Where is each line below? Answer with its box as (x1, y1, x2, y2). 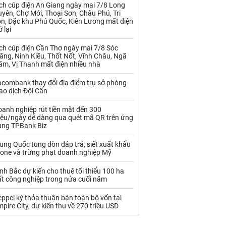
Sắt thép (79, 19, 102, 27)
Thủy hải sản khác (7, 84, 59, 92)
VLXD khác (7, 131, 38, 139)
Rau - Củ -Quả (7, 19, 46, 27)
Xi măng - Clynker (7, 149, 58, 157)
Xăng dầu (79, 131, 105, 139)
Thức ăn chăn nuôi (79, 66, 131, 74)
